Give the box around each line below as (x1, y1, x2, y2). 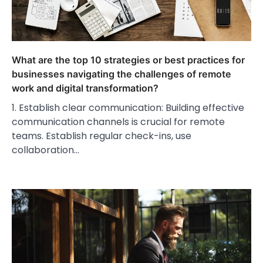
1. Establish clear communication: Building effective (12, 101, 244, 115)
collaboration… (12, 143, 79, 157)
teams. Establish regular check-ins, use (12, 129, 191, 143)
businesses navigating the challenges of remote (12, 68, 231, 80)
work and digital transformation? (12, 82, 159, 95)
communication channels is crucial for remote (12, 115, 225, 129)
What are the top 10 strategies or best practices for (12, 54, 245, 66)
